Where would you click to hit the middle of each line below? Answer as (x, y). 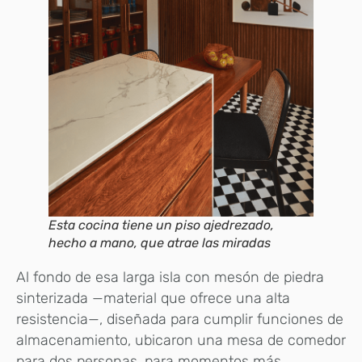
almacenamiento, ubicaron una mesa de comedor (181, 341)
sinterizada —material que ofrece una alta (153, 299)
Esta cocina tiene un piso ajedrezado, (161, 225)
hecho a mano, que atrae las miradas (160, 243)
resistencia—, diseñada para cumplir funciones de (180, 320)
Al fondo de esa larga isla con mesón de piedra (170, 278)
